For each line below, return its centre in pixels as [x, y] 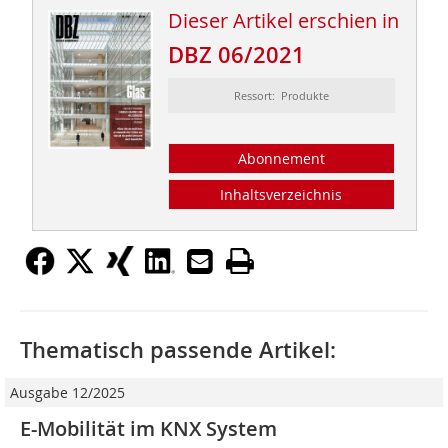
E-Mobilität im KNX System [148, 429]
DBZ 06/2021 [236, 55]
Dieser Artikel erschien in [283, 21]
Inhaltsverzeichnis [281, 195]
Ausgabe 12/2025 [67, 393]
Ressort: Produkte [281, 96]
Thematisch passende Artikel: [178, 350]
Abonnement [281, 159]
